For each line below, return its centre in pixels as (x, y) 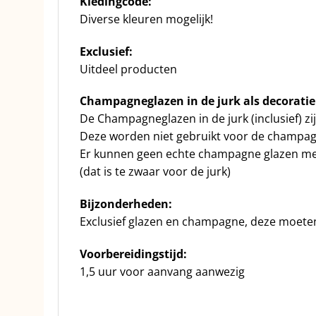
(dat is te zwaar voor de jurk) (155, 172)
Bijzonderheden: (126, 204)
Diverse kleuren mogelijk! (146, 19)
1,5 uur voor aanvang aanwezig (162, 272)
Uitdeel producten (128, 69)
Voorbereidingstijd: (133, 254)
